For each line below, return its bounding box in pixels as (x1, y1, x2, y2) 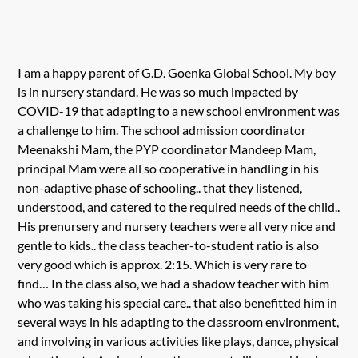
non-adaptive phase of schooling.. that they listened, (18, 179, 303, 195)
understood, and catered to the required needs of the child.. (18, 198, 340, 214)
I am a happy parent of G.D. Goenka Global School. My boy (18, 64, 336, 80)
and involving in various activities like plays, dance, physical (18, 332, 340, 348)
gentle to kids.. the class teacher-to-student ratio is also (18, 237, 320, 253)
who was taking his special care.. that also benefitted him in (18, 294, 338, 310)
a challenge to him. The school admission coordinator (18, 121, 307, 137)
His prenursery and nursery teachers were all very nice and (18, 217, 336, 233)
